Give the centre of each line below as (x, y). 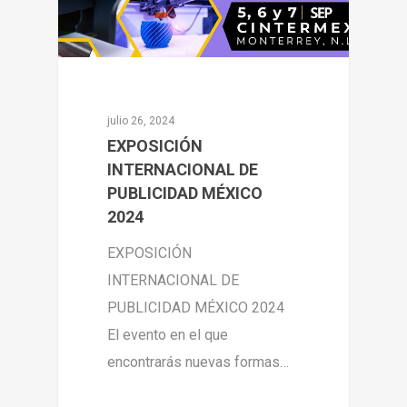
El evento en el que (168, 334)
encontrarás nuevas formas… (199, 362)
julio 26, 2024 (141, 120)
